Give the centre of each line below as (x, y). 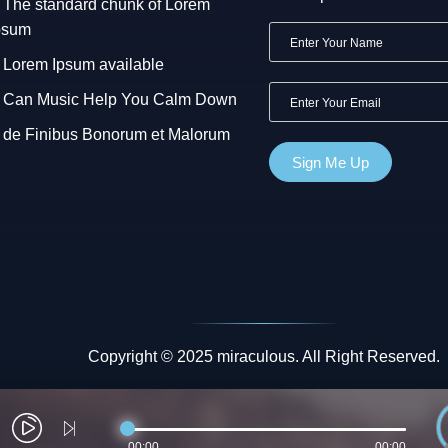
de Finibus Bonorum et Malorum (116, 134)
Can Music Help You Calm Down (120, 99)
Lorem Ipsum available (83, 64)
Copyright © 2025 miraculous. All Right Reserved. (264, 356)
